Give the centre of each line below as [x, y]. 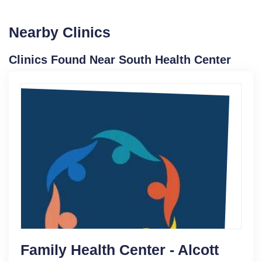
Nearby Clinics [60, 32]
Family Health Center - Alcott [120, 249]
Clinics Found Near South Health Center [120, 59]
